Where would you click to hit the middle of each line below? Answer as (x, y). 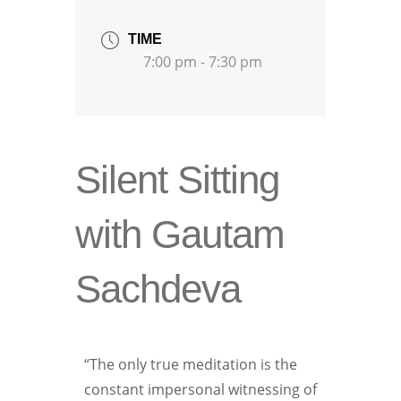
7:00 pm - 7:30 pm (203, 61)
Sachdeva (158, 289)
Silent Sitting (177, 180)
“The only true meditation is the (191, 365)
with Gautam (180, 235)
